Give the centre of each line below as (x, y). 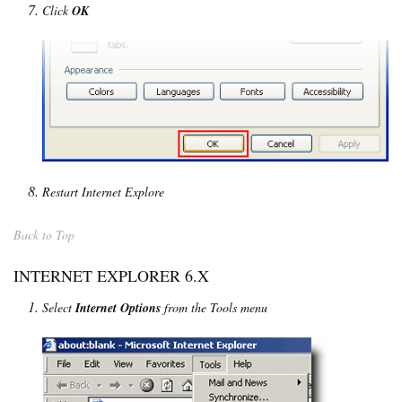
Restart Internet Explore (103, 191)
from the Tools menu (214, 307)
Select (59, 307)
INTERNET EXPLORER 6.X (111, 275)
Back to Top (44, 234)
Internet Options (118, 307)
